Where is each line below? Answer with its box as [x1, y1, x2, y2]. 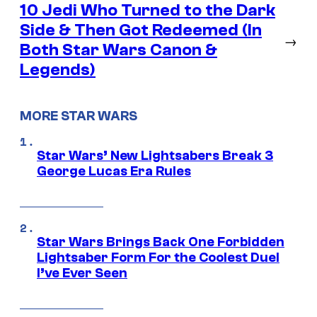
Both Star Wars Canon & [20, 40, 217, 59]
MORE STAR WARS [20, 108, 137, 124]
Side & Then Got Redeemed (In [20, 20, 262, 40]
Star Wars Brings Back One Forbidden [37, 234, 284, 250]
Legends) [20, 59, 96, 79]
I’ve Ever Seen [37, 265, 127, 282]
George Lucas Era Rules [37, 163, 191, 180]
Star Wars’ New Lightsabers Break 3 [37, 148, 273, 164]
